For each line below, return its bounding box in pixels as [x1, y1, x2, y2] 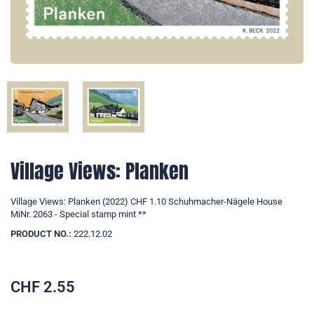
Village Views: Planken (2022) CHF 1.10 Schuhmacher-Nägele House [11, 196, 282, 207]
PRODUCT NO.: [11, 228, 71, 239]
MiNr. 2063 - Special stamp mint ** [11, 208, 146, 219]
